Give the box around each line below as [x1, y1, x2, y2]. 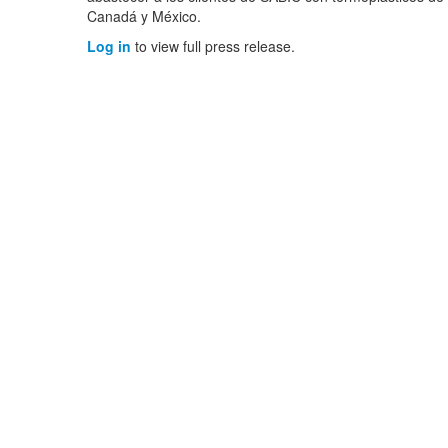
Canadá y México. [87, 6, 201, 26]
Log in [87, 36, 131, 56]
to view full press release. [131, 36, 295, 56]
